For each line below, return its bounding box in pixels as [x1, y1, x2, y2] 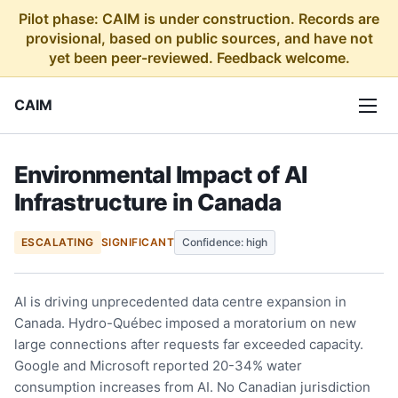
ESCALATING [21, 235, 94, 249]
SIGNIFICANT [100, 235, 175, 249]
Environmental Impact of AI [14, 161, 307, 188]
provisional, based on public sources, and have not [25, 29, 373, 47]
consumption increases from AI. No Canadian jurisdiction [14, 378, 370, 395]
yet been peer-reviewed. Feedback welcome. [48, 49, 350, 67]
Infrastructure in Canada [14, 188, 282, 216]
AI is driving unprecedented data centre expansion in [14, 293, 346, 310]
